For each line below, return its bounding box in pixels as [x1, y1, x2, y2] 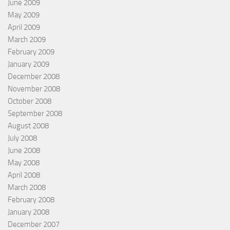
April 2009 [8, 23, 40, 32]
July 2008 [8, 133, 37, 143]
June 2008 [8, 146, 40, 156]
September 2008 [8, 109, 62, 119]
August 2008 [8, 121, 49, 131]
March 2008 [8, 183, 46, 193]
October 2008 [8, 97, 51, 106]
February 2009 [8, 47, 54, 57]
